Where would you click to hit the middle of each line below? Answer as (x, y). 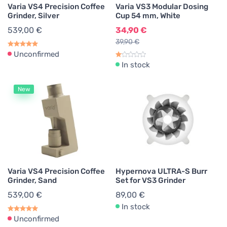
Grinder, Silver (33, 16)
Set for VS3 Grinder (150, 180)
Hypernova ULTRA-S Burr (161, 171)
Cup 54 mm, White (148, 16)
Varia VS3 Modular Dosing (162, 7)
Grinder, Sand (32, 180)
